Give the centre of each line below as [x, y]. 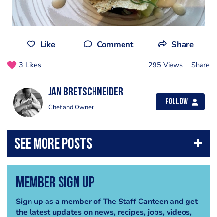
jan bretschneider [86, 93]
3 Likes [30, 65]
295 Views [165, 65]
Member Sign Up [55, 183]
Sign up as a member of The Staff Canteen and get [107, 201]
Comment [115, 44]
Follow [177, 102]
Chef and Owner [71, 107]
